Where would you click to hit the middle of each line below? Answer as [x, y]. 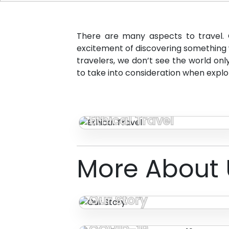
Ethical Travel [132, 121]
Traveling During [141, 216]
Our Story [119, 200]
